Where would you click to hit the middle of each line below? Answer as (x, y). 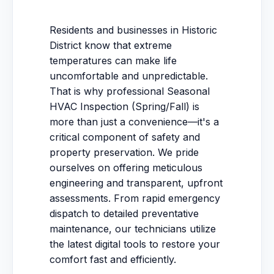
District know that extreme (111, 45)
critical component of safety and (125, 137)
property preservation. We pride (124, 152)
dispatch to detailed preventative (124, 213)
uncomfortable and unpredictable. (129, 76)
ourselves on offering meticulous (126, 168)
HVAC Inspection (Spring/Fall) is (124, 106)
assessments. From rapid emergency (135, 198)
